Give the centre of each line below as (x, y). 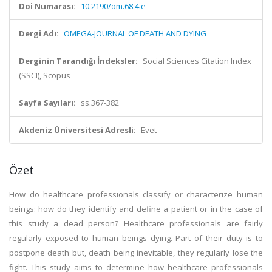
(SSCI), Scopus (45, 75)
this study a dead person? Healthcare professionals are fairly (136, 223)
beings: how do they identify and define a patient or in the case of (136, 209)
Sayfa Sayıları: (47, 103)
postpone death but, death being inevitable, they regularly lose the (136, 253)
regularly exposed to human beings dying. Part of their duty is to (136, 238)
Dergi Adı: (39, 33)
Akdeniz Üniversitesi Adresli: (77, 130)
